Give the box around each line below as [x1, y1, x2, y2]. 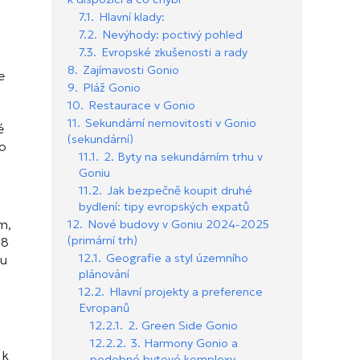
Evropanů [79, 301, 129, 316]
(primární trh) [67, 233, 137, 248]
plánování [79, 267, 129, 282]
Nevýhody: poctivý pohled [102, 27, 243, 43]
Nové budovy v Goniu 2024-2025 [88, 217, 269, 232]
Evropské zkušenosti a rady [101, 45, 247, 60]
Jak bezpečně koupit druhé [107, 183, 252, 198]
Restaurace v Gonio [88, 98, 195, 113]
